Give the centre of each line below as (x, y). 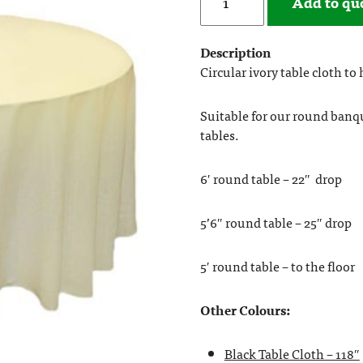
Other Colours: (245, 309)
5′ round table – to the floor (277, 265)
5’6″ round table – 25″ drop (275, 222)
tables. (219, 134)
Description (235, 51)
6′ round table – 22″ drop (271, 178)
